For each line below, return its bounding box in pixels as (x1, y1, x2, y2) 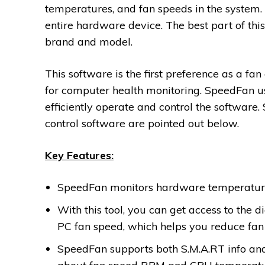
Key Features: (45, 148, 114, 163)
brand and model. (45, 35, 132, 49)
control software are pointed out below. (45, 117, 239, 131)
